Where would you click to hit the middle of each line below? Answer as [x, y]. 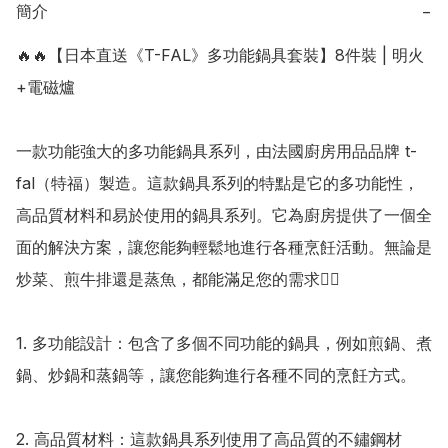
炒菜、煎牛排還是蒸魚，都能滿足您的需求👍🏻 [178, 279]
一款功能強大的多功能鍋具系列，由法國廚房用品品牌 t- [216, 151]
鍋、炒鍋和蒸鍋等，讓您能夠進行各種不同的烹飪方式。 [216, 375]
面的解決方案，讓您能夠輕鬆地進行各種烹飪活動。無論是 [224, 247]
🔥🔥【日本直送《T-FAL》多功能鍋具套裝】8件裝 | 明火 [220, 55]
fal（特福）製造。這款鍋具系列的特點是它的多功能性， [217, 183]
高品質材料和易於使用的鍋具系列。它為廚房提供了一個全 [224, 215]
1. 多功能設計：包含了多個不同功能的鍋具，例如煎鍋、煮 [224, 343]
